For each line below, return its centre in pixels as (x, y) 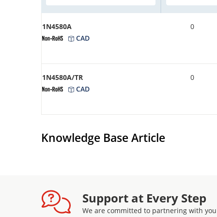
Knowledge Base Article (103, 137)
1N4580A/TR (62, 77)
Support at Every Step (144, 198)
